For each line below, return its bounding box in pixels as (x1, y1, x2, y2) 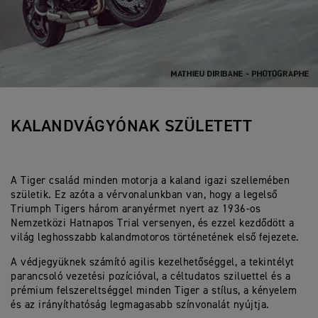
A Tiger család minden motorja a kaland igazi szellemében (11, 175, 290, 187)
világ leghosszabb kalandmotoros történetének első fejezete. (11, 232, 300, 243)
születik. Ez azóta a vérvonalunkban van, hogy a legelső (11, 190, 278, 201)
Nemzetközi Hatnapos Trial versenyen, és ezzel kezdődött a (11, 218, 295, 229)
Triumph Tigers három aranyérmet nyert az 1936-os (11, 204, 261, 215)
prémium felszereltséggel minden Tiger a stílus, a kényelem (11, 285, 297, 297)
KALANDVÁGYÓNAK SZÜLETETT (11, 118, 252, 136)
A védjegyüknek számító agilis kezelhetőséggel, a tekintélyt (11, 257, 295, 268)
